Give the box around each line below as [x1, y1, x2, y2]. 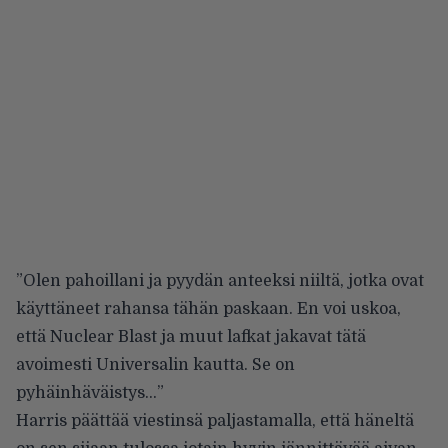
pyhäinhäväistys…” [16, 383, 164, 402]
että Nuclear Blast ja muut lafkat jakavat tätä [16, 327, 366, 346]
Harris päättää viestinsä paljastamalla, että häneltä [16, 411, 414, 430]
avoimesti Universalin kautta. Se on [16, 355, 295, 374]
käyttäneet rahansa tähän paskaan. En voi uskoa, [16, 299, 401, 318]
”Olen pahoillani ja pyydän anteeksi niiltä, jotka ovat [16, 271, 424, 290]
